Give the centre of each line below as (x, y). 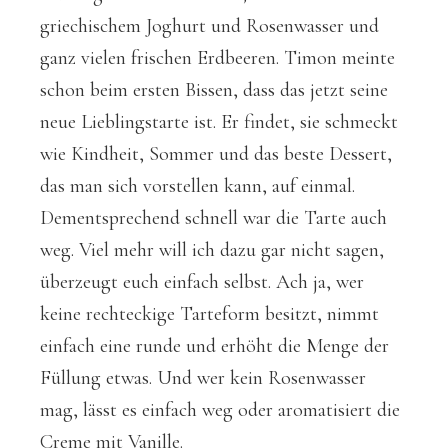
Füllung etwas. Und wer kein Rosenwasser (203, 377)
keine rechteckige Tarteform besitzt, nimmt (209, 313)
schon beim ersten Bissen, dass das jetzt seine (214, 89)
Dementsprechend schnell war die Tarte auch (213, 217)
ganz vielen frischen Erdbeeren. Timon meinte (217, 57)
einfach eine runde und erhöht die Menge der (214, 345)
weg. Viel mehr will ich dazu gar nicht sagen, (212, 249)
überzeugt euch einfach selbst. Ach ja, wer (202, 281)
